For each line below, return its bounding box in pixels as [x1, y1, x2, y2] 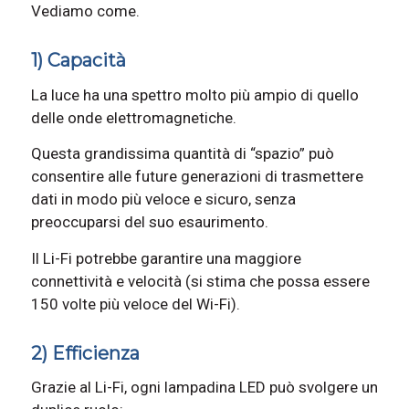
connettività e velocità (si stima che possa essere [30, 271, 370, 290]
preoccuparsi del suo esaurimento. [30, 213, 268, 232]
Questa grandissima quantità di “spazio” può [30, 144, 334, 163]
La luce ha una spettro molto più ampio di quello [30, 85, 359, 104]
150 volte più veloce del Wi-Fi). [30, 294, 240, 313]
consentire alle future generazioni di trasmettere [30, 167, 363, 186]
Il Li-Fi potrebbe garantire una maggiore [30, 248, 301, 267]
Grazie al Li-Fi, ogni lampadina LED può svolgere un [30, 378, 378, 397]
